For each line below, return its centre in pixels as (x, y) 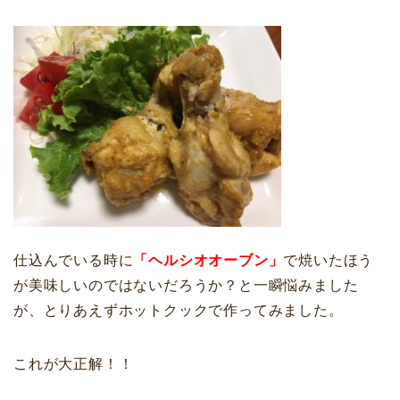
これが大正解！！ (74, 364)
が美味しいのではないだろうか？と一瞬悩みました (186, 286)
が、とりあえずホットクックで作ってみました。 (179, 311)
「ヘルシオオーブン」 (208, 261)
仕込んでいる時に (74, 261)
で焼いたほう (329, 261)
